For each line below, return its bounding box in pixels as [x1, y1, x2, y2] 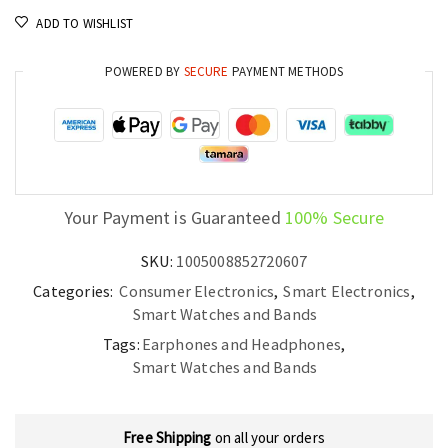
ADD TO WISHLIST [36, 14, 134, 32]
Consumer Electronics [119, 280, 275, 301]
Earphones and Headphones [141, 333, 342, 354]
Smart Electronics [283, 280, 411, 301]
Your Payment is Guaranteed [64, 205, 285, 229]
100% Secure [284, 205, 384, 229]
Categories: [33, 280, 117, 301]
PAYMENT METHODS [228, 62, 344, 80]
